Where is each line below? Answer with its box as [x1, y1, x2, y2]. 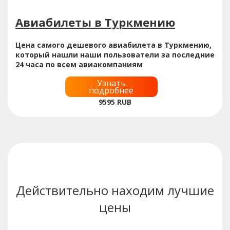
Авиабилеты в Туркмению [15, 14, 175, 30]
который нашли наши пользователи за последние [15, 49, 215, 60]
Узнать [97, 77, 126, 89]
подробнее [89, 84, 133, 96]
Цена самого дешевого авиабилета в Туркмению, [15, 40, 212, 50]
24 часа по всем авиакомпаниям [15, 59, 143, 69]
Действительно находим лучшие [16, 181, 214, 199]
